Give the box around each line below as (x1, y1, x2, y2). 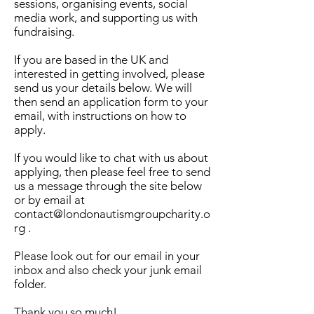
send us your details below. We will (14, 81, 192, 95)
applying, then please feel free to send (14, 165, 210, 179)
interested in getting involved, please (14, 67, 205, 81)
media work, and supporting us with (14, 11, 198, 25)
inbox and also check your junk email (14, 263, 202, 277)
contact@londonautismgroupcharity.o (14, 207, 210, 221)
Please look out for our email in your (14, 249, 200, 263)
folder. (14, 277, 46, 291)
